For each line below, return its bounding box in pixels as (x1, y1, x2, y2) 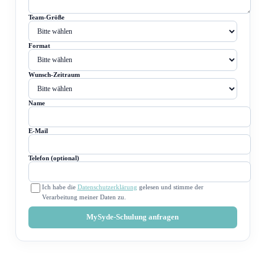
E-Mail (28, 127, 48, 134)
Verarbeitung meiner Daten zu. (41, 193, 126, 201)
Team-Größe (28, 13, 64, 21)
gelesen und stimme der (137, 183, 203, 190)
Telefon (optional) (28, 154, 79, 162)
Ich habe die (41, 183, 77, 190)
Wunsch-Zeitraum (28, 70, 80, 78)
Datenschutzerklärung (77, 183, 137, 190)
